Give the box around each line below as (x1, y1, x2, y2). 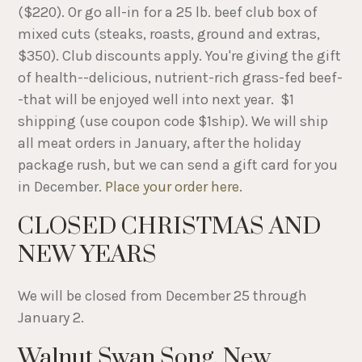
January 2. (18, 309, 88, 327)
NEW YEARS (18, 240, 158, 271)
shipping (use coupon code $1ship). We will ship (18, 112, 329, 131)
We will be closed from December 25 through (18, 287, 308, 305)
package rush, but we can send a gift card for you (18, 156, 339, 175)
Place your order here (105, 178, 240, 196)
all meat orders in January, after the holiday (18, 134, 301, 153)
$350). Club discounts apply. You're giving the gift (18, 47, 342, 65)
